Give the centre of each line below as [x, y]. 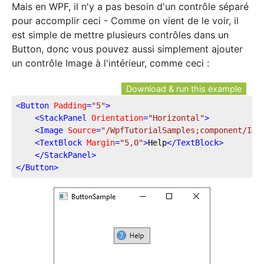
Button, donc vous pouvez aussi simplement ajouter [127, 49]
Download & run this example [184, 88]
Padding [70, 105]
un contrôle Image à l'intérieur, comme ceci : [110, 63]
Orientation [117, 118]
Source [82, 130]
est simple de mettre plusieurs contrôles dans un [120, 34]
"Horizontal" [176, 118]
